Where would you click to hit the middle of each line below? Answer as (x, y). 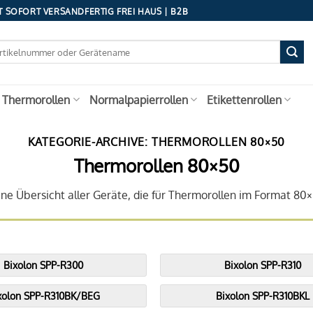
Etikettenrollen (244, 100)
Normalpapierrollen (138, 100)
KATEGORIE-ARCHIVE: (89, 142)
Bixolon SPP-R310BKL (263, 296)
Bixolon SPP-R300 (44, 265)
